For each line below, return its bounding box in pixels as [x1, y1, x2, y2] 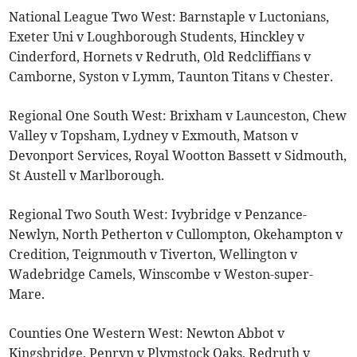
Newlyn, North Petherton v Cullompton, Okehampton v [9, 226, 343, 242]
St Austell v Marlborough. [9, 167, 165, 183]
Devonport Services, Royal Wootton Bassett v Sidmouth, [9, 147, 347, 163]
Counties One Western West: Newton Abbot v [9, 324, 285, 341]
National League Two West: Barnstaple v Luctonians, [9, 8, 330, 25]
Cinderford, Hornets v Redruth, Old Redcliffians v [9, 48, 312, 65]
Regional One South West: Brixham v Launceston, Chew [9, 107, 347, 124]
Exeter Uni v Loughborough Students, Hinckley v [9, 28, 305, 45]
